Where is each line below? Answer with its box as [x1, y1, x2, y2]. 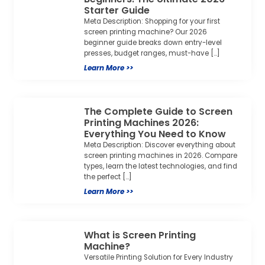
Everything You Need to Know [84, 127, 227, 141]
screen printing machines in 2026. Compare [84, 151, 238, 161]
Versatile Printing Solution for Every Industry [84, 253, 234, 263]
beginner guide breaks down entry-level [84, 38, 222, 48]
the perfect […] [84, 172, 132, 182]
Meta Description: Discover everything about [84, 140, 236, 150]
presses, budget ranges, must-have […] [84, 49, 220, 59]
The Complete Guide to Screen [84, 105, 233, 119]
